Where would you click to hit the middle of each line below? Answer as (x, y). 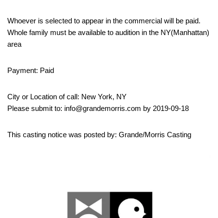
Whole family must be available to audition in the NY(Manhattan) (108, 32)
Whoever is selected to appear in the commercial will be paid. (104, 20)
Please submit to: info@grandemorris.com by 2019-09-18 (98, 108)
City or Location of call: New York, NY (67, 96)
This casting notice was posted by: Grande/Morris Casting (99, 134)
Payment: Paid (31, 70)
